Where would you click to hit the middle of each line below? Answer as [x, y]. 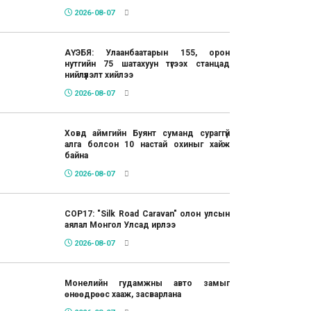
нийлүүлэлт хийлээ [99, 75]
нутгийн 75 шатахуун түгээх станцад [147, 64]
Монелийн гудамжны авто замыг [147, 284]
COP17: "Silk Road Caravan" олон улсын [147, 214]
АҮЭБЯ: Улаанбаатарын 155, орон [147, 53]
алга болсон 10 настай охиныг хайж [147, 145]
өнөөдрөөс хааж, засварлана [123, 295]
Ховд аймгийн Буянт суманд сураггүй [147, 134]
